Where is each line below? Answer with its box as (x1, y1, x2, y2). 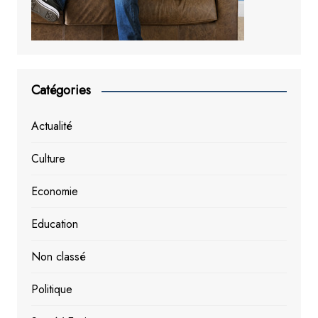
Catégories (31, 81, 91, 100)
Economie (31, 183, 78, 200)
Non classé (31, 248, 86, 265)
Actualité (31, 118, 72, 135)
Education (31, 216, 78, 233)
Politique (31, 281, 72, 298)
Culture (31, 150, 65, 168)
